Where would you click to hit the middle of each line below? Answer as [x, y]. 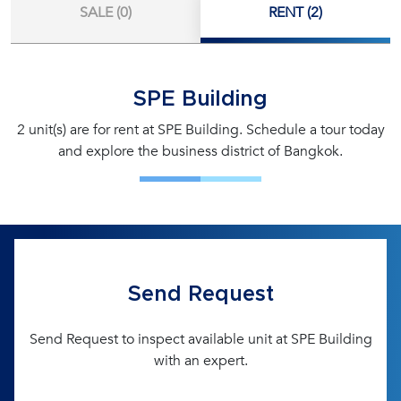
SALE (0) [106, 13]
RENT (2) [295, 13]
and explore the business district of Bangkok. [200, 151]
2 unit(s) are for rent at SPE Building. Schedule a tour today [200, 130]
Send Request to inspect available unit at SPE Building [200, 339]
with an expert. [200, 361]
